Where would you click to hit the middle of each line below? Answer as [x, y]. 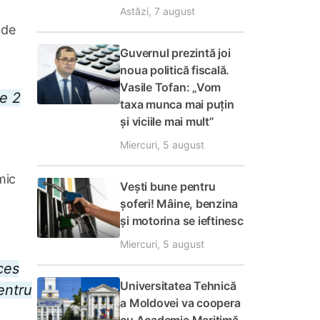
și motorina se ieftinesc [182, 221]
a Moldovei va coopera [180, 303]
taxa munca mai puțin [177, 104]
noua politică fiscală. [175, 70]
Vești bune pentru [168, 186]
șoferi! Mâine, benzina [179, 204]
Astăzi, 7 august [158, 11]
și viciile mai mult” [167, 121]
